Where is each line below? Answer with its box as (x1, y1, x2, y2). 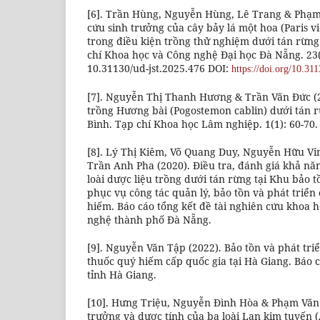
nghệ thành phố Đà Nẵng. (87, 213, 211, 227)
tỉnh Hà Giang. (87, 268, 156, 282)
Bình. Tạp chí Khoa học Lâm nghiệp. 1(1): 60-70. (87, 117, 318, 131)
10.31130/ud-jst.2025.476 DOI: (87, 61, 231, 76)
